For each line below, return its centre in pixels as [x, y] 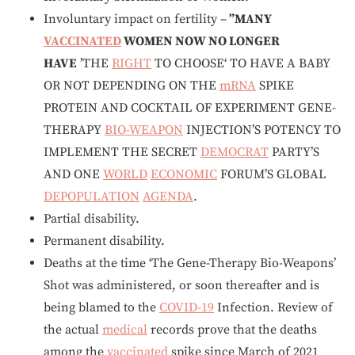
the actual [73, 330]
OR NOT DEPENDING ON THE [132, 86]
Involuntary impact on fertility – [135, 19]
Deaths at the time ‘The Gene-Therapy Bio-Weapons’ [190, 263]
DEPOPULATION [92, 197]
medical [125, 330]
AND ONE [73, 174]
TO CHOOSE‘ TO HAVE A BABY [241, 63]
